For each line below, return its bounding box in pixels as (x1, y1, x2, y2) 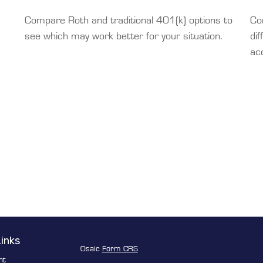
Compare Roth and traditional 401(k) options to (25, 15, 233, 26)
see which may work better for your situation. (25, 31, 223, 42)
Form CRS (102, 244, 138, 253)
